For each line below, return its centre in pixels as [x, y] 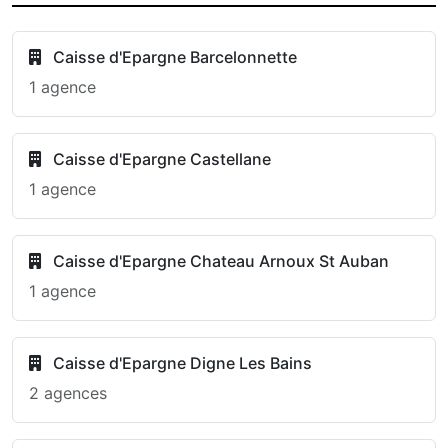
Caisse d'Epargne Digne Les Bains [180, 363]
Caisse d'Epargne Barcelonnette [173, 57]
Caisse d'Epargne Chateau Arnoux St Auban [219, 261]
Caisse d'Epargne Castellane [160, 159]
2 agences [68, 393]
